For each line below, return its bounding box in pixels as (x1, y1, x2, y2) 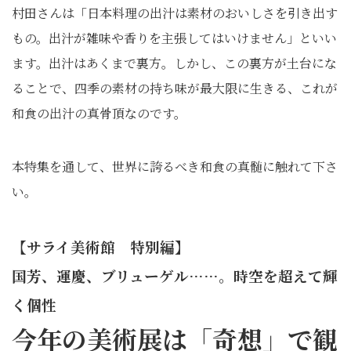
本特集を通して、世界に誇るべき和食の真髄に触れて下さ (12, 157, 338, 175)
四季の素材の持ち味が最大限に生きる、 (74, 78, 300, 97)
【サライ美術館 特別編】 (12, 236, 190, 257)
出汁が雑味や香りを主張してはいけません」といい (49, 28, 337, 47)
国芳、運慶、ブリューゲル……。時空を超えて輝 (12, 265, 338, 286)
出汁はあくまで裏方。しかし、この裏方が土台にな (49, 53, 337, 72)
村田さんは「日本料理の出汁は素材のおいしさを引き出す (12, 3, 338, 22)
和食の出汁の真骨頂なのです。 (12, 103, 186, 122)
